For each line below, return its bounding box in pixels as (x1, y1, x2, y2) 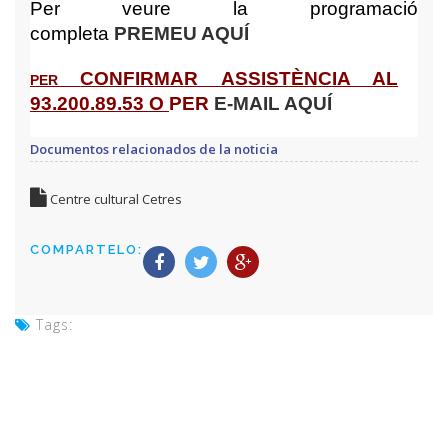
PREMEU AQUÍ (114, 23, 249, 45)
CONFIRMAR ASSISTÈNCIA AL (80, 68, 399, 90)
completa (30, 23, 114, 45)
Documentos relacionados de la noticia (30, 140, 278, 159)
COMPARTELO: (30, 242, 143, 258)
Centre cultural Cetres (47, 190, 182, 209)
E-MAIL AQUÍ (214, 93, 332, 115)
